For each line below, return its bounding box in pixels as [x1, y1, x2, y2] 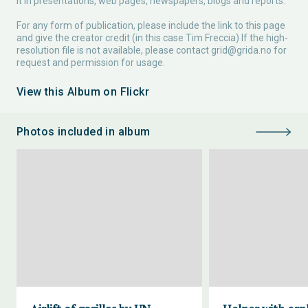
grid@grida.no [211, 45, 272, 56]
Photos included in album [16, 125, 151, 138]
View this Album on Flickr [16, 85, 149, 98]
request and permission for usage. [16, 57, 165, 68]
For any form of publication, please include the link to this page [16, 20, 285, 31]
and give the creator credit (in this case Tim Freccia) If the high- [16, 32, 288, 43]
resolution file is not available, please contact [16, 45, 211, 56]
